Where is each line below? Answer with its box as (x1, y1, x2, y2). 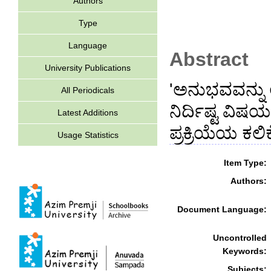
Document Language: (177, 204, 267, 214)
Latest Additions (57, 108, 118, 117)
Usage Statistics (57, 130, 119, 140)
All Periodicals (61, 85, 114, 95)
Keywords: (223, 246, 267, 256)
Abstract (169, 48, 249, 70)
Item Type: (224, 157, 267, 168)
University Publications (45, 63, 131, 73)
